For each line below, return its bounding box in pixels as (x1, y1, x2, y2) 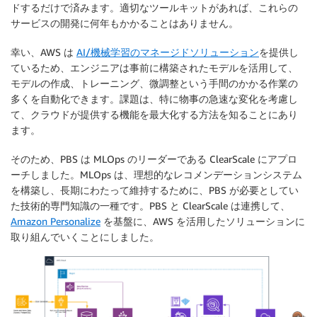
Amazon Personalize (11, 214, 100, 227)
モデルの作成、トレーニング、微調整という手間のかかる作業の (11, 76, 298, 89)
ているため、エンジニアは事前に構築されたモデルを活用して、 (11, 61, 298, 74)
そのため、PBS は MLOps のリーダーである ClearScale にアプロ (11, 152, 297, 165)
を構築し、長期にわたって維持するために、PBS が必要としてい (11, 183, 299, 196)
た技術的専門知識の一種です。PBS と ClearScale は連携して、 (11, 199, 290, 212)
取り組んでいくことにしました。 (11, 230, 159, 243)
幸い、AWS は (11, 45, 76, 58)
